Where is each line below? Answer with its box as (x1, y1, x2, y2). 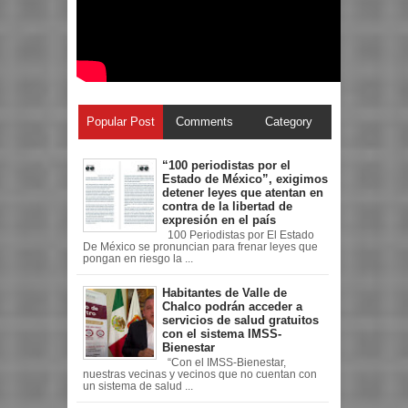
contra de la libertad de (162, 199, 292, 214)
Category (265, 115, 313, 129)
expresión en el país (162, 213, 276, 228)
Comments (176, 115, 234, 129)
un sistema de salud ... (82, 380, 193, 392)
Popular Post (86, 115, 155, 129)
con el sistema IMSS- (162, 327, 281, 342)
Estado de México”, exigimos (162, 172, 328, 187)
